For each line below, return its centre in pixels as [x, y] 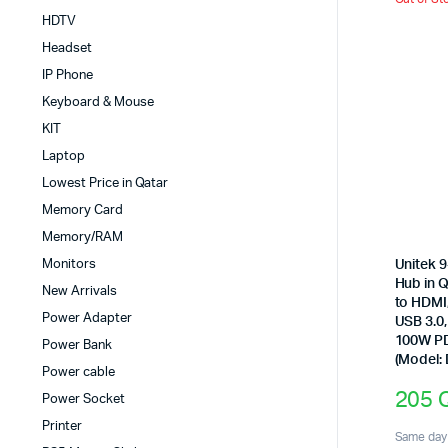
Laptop [63, 157]
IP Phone [67, 76]
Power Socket [83, 400]
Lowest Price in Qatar [105, 184]
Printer [62, 427]
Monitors [69, 265]
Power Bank [77, 346]
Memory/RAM [82, 238]
